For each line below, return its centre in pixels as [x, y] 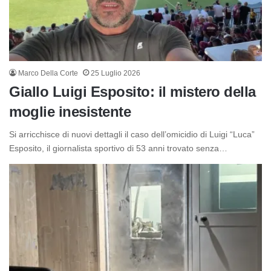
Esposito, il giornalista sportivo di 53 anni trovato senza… [118, 149]
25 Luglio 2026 [116, 73]
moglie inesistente [70, 112]
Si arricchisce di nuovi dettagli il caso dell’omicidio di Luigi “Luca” [132, 135]
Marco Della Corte [48, 73]
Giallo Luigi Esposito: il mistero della [132, 92]
